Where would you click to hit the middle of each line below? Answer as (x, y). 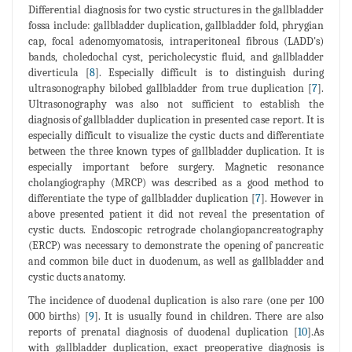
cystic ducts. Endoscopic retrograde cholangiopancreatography (176, 230)
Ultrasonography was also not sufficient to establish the (176, 104)
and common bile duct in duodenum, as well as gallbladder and (176, 262)
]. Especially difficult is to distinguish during (210, 73)
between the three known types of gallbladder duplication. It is (176, 152)
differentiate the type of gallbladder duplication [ (142, 199)
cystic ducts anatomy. (77, 277)
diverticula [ (59, 73)
